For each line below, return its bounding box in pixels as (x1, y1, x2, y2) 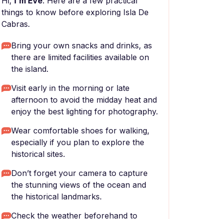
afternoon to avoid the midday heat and (11, 95, 157, 105)
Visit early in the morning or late (11, 83, 130, 93)
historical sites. (11, 149, 65, 159)
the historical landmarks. (11, 192, 102, 201)
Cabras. (1, 19, 30, 29)
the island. (11, 64, 48, 74)
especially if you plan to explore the (11, 137, 144, 147)
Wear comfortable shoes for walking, (11, 126, 150, 135)
